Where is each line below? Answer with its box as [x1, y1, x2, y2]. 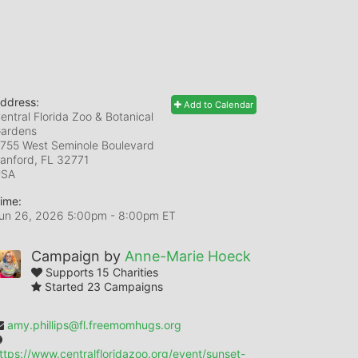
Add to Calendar [181, 99, 253, 110]
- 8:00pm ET [110, 209, 176, 222]
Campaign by [31, 248, 125, 265]
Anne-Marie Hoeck [125, 248, 251, 265]
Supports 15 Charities [46, 265, 158, 279]
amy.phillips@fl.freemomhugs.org [7, 318, 181, 332]
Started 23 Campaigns [45, 280, 163, 293]
